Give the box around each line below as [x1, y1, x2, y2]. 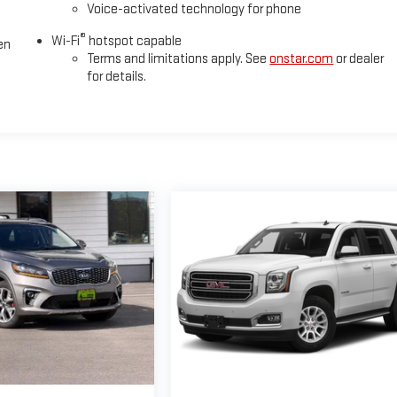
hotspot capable [86, 33, 183, 51]
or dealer [333, 51, 385, 68]
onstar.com [269, 51, 334, 68]
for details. [87, 68, 147, 86]
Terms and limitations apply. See [87, 51, 270, 68]
